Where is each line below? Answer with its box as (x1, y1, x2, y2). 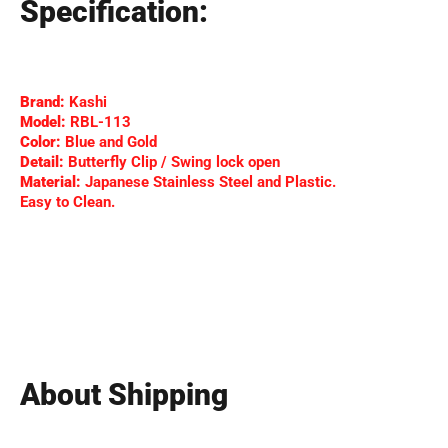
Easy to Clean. (20, 192, 115, 211)
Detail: (20, 152, 64, 171)
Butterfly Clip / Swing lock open (64, 152, 280, 171)
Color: (20, 132, 61, 151)
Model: (20, 112, 66, 131)
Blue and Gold (61, 132, 157, 151)
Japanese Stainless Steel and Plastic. (81, 172, 336, 191)
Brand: (20, 92, 65, 111)
